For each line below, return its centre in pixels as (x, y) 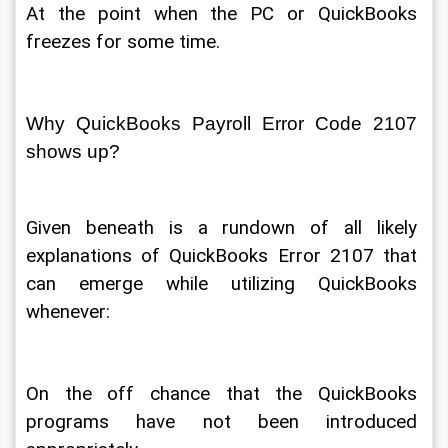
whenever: (70, 311)
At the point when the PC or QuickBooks (224, 14)
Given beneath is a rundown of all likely (224, 227)
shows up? (75, 151)
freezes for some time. (125, 42)
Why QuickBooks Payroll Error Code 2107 (224, 123)
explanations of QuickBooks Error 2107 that (224, 255)
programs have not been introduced (224, 421)
